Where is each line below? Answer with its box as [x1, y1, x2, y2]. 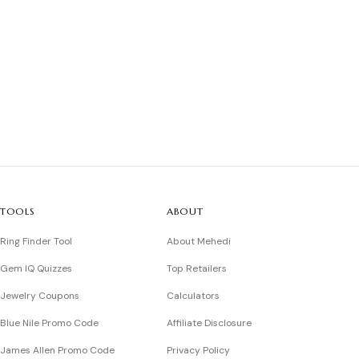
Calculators [167, 289, 220, 302]
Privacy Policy [167, 344, 230, 357]
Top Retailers [167, 262, 227, 275]
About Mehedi [167, 235, 231, 248]
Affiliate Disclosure [167, 317, 252, 329]
